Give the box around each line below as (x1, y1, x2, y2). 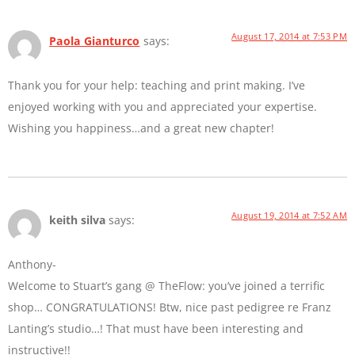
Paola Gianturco (49, 32, 140, 48)
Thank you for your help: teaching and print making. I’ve (8, 77, 305, 93)
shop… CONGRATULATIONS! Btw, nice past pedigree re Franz (8, 300, 331, 315)
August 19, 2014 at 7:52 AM (231, 209, 347, 222)
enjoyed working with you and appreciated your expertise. (8, 98, 317, 114)
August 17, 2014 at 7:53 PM (231, 29, 347, 42)
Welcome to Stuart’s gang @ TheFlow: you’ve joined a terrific (8, 278, 325, 294)
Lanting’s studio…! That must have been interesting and (8, 321, 303, 337)
